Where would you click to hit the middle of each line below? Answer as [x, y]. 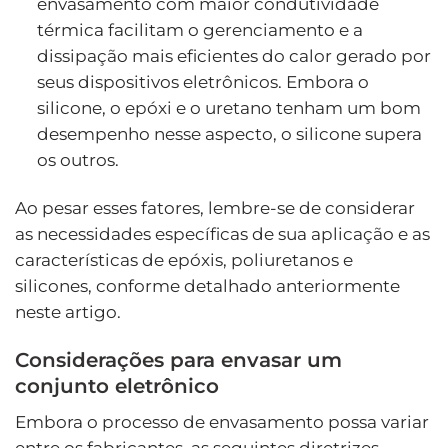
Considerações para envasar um [178, 359]
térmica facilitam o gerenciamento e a [199, 29]
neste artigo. [68, 311]
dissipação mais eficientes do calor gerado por [233, 55]
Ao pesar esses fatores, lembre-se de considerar [215, 207]
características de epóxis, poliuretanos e [184, 259]
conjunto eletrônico [117, 385]
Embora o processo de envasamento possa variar [222, 421]
